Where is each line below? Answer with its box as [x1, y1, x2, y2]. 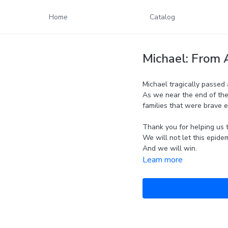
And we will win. [142, 144, 197, 153]
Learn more [142, 154, 183, 165]
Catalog [150, 12, 175, 22]
